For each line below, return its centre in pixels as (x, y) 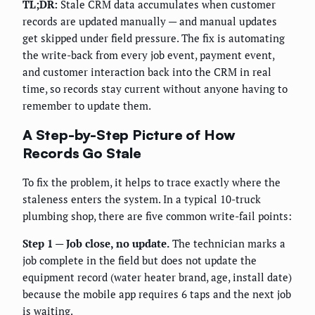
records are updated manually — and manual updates (150, 21)
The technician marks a (227, 244)
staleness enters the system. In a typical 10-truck (142, 199)
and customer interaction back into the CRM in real (147, 72)
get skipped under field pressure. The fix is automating (154, 38)
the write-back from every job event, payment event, (148, 55)
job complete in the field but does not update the (140, 261)
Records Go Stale (82, 153)
